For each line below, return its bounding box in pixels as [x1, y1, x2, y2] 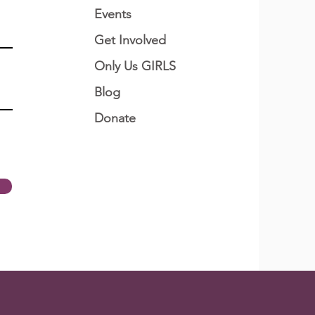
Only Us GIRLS [94, 58, 176, 74]
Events [94, 6, 132, 22]
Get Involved [94, 32, 167, 48]
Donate [94, 110, 136, 126]
